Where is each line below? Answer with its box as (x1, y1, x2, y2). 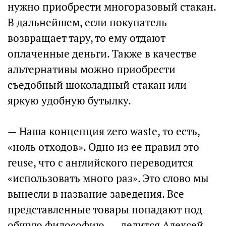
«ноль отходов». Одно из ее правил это (8, 140, 199, 154)
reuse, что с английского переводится (8, 156, 193, 169)
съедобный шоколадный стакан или (8, 78, 187, 92)
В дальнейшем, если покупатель (8, 16, 167, 29)
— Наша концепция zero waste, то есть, (8, 125, 200, 138)
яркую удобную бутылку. (8, 94, 131, 107)
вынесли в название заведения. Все (8, 187, 184, 201)
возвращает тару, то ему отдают (8, 31, 165, 45)
